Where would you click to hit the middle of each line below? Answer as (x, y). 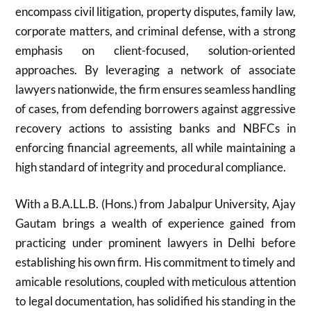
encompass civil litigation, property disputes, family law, (155, 11)
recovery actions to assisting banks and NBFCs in (155, 128)
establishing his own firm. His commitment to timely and (155, 262)
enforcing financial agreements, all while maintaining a (155, 147)
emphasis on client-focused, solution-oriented (155, 50)
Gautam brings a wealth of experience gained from (155, 223)
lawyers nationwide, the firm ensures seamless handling (155, 89)
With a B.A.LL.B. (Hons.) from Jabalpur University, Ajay (155, 204)
